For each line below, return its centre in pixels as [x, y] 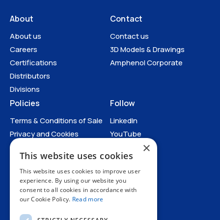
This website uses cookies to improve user [80, 171]
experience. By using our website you [73, 180]
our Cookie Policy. [46, 199]
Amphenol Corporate [146, 62]
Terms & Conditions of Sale [56, 121]
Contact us [129, 36]
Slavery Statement [42, 156]
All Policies [27, 169]
